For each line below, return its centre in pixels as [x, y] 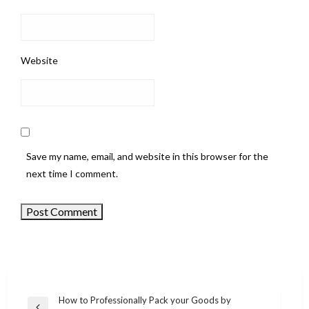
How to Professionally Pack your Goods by [145, 300]
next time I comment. [72, 173]
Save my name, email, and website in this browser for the [147, 156]
